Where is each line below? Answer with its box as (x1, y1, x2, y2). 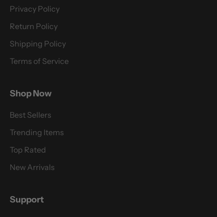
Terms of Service (10, 56, 69, 66)
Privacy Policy (10, 3, 60, 14)
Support (10, 194, 44, 205)
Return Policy (10, 21, 58, 31)
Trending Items (10, 127, 64, 137)
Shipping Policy (10, 38, 66, 48)
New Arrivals (10, 162, 55, 172)
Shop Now (10, 88, 52, 99)
